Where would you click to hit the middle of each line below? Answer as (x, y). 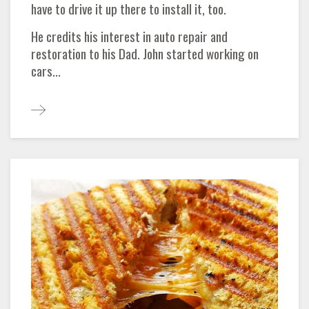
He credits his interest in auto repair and (129, 36)
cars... (46, 70)
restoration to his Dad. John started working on (145, 53)
